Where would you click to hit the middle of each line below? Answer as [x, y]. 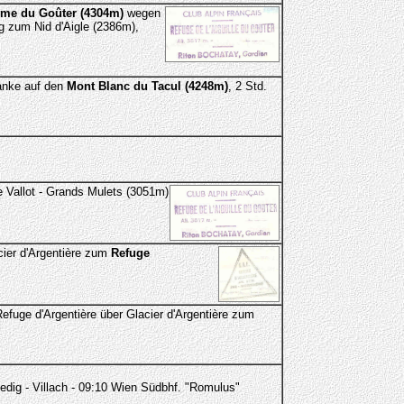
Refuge [130, 253]
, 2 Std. [247, 86]
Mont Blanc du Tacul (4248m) [147, 86]
